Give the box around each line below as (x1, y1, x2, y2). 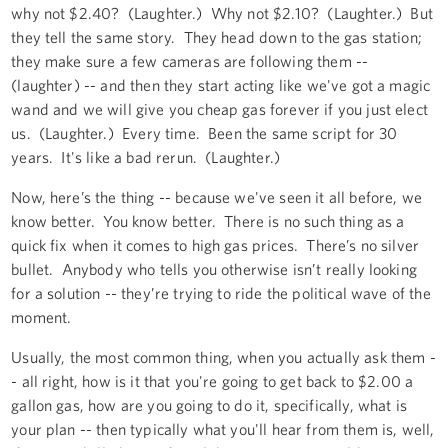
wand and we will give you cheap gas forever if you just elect (11, 99, 428, 118)
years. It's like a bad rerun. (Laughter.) (11, 147, 285, 166)
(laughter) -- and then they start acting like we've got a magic (11, 75, 431, 94)
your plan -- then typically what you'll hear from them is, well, (11, 419, 435, 438)
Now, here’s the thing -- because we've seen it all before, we (11, 187, 422, 206)
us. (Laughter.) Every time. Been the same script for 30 (11, 123, 398, 142)
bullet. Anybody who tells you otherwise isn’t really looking (11, 259, 417, 278)
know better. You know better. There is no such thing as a (11, 211, 405, 230)
